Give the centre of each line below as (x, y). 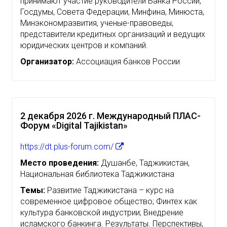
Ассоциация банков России (127, 61)
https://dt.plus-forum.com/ (68, 146)
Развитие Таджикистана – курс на (109, 190)
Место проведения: (60, 163)
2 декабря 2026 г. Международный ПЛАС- (110, 116)
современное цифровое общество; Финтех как (109, 201)
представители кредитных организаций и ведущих (113, 34)
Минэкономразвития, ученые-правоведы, (97, 23)
